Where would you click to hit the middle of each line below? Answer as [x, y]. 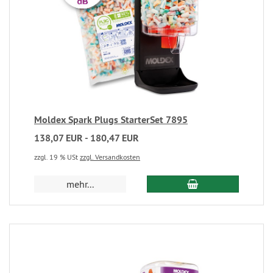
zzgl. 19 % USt [57, 157]
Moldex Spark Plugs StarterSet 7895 [111, 119]
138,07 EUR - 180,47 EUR [87, 138]
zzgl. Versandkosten [110, 157]
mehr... [80, 184]
